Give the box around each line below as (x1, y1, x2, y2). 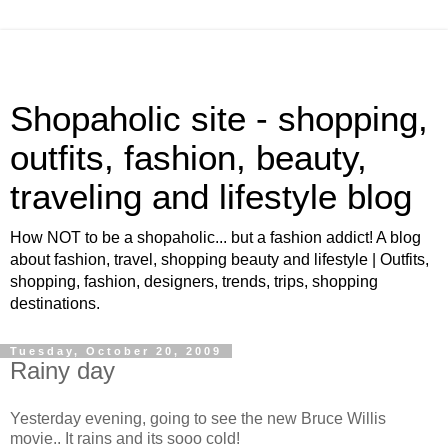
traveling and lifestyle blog (10, 178, 412, 216)
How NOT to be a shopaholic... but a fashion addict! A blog (10, 229, 421, 246)
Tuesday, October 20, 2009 (10, 345, 222, 357)
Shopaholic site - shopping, (10, 100, 428, 138)
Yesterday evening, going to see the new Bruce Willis (10, 409, 386, 427)
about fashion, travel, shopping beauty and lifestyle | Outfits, (10, 251, 429, 268)
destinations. (10, 295, 100, 312)
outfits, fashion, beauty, (10, 139, 367, 177)
